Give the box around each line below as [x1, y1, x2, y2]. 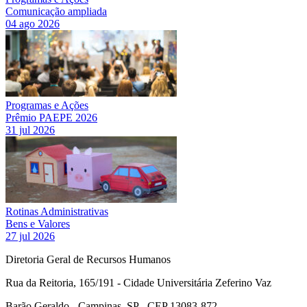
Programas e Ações [5, 99, 88, 112]
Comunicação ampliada [5, 5, 107, 18]
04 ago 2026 [5, 18, 60, 30]
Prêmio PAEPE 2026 [5, 112, 97, 124]
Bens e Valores [5, 218, 70, 230]
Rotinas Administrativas [5, 206, 108, 218]
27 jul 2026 [5, 230, 55, 243]
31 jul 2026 [5, 124, 55, 136]
